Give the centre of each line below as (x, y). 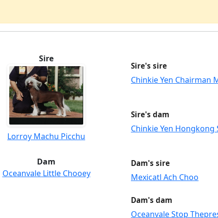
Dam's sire (150, 163)
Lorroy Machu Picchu (46, 136)
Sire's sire (149, 65)
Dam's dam (152, 200)
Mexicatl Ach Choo (165, 177)
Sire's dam (150, 114)
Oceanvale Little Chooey (46, 173)
